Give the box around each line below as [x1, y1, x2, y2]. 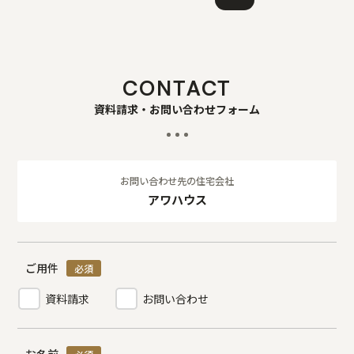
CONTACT [122, 75, 232, 101]
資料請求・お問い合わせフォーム [94, 101, 260, 118]
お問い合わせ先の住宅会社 [120, 174, 234, 189]
